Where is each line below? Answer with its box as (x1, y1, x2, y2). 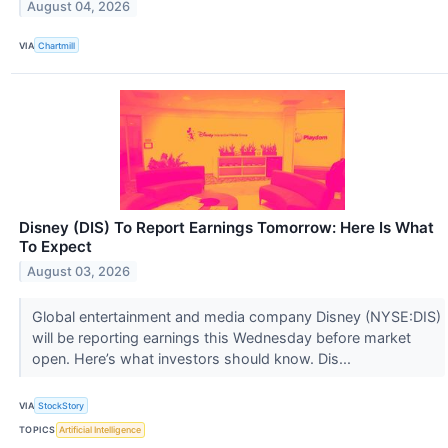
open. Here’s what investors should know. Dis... (31, 350, 355, 368)
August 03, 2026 (27, 264, 131, 280)
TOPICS (19, 424, 56, 436)
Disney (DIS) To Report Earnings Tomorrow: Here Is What (19, 218, 434, 238)
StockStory (38, 400, 85, 412)
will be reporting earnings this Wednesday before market (31, 329, 411, 347)
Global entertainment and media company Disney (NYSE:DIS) (31, 308, 441, 326)
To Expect (19, 237, 92, 257)
